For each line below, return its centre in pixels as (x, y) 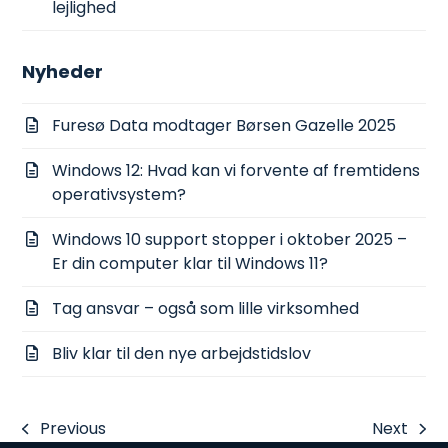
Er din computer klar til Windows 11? (190, 263)
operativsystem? (119, 194)
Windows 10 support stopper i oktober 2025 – (230, 239)
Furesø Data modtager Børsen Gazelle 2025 (224, 125)
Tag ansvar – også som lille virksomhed (206, 308)
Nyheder (63, 71)
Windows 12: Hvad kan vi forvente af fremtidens (236, 170)
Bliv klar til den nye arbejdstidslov (182, 353)
